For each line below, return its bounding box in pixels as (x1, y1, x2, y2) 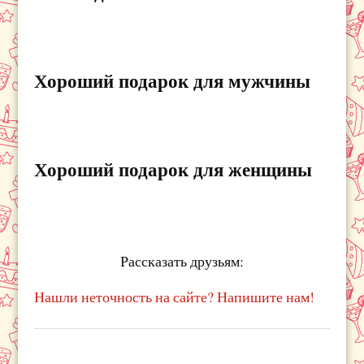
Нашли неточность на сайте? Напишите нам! (34, 286, 315, 306)
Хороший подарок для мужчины (34, 66, 311, 94)
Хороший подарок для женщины (34, 154, 313, 183)
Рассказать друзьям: (120, 250, 244, 271)
